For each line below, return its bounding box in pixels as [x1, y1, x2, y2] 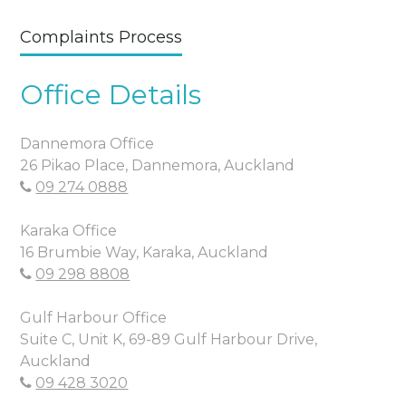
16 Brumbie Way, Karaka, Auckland [20, 243, 269, 261]
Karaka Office [20, 221, 118, 239]
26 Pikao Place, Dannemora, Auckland [20, 156, 295, 174]
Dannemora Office [20, 134, 155, 152]
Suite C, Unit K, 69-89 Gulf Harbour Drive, [20, 330, 318, 348]
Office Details [20, 77, 202, 111]
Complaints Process [20, 26, 183, 47]
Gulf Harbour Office [20, 308, 168, 326]
